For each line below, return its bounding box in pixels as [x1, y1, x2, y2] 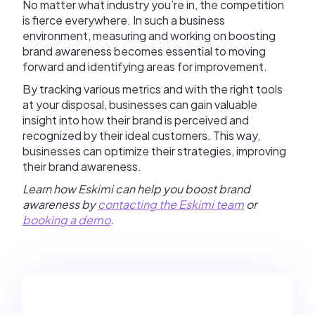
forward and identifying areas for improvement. [22, 58, 269, 74]
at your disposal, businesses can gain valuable [22, 96, 257, 112]
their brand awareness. [22, 158, 141, 174]
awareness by [22, 196, 98, 212]
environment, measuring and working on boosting [22, 27, 276, 43]
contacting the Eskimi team [98, 196, 244, 212]
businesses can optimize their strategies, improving [22, 143, 286, 158]
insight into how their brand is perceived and [22, 112, 249, 127]
